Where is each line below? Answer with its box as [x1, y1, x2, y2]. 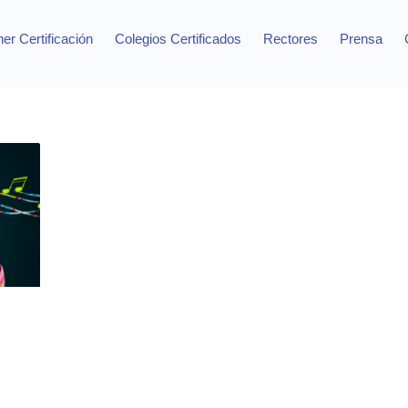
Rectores [262, 31, 318, 46]
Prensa [339, 31, 382, 46]
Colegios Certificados [114, 31, 241, 46]
